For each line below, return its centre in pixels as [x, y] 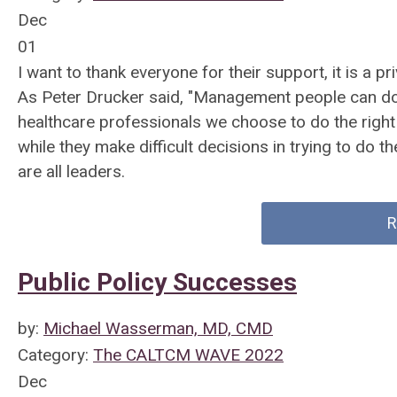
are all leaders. [74, 171]
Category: [55, 355]
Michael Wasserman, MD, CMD [158, 328]
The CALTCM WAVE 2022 [188, 355]
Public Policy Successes [157, 282]
